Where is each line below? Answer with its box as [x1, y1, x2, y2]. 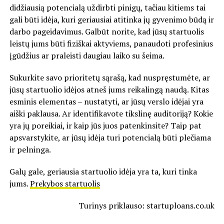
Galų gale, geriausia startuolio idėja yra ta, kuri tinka [9, 165, 197, 177]
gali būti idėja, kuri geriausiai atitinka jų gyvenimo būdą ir [9, 13, 214, 25]
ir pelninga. [9, 143, 51, 155]
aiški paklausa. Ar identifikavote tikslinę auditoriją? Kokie [9, 107, 213, 119]
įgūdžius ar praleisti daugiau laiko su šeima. [9, 49, 164, 61]
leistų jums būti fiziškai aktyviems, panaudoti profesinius [9, 37, 213, 49]
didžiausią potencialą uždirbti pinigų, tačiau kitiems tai [9, 1, 205, 13]
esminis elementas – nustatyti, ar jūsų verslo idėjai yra [9, 95, 203, 107]
